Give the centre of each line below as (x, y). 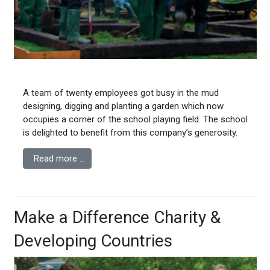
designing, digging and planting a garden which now (123, 106)
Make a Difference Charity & (117, 217)
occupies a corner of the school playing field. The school (135, 119)
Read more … (59, 158)
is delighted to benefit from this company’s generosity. (130, 132)
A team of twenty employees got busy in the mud (121, 93)
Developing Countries (93, 240)
